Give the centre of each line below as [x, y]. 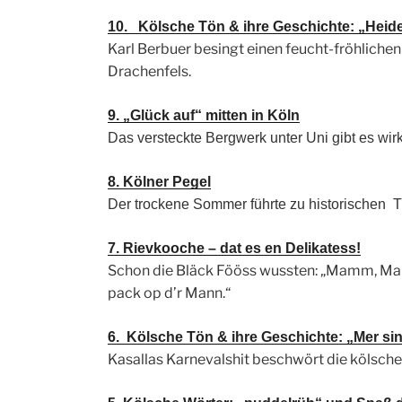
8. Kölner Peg [153, 182]
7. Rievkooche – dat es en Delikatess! [234, 249]
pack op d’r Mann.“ [169, 293]
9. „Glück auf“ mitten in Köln [204, 116]
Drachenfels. [149, 72]
